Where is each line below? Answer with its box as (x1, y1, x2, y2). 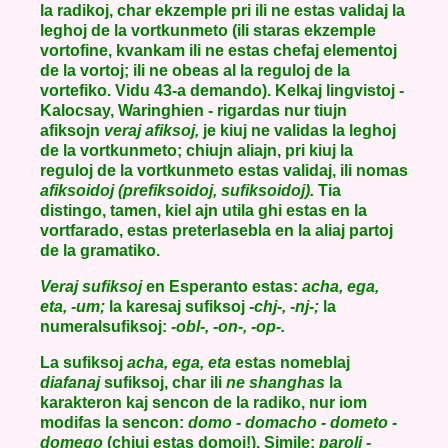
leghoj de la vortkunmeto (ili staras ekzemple (40, 22, 376, 39)
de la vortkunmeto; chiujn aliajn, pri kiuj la (40, 142, 353, 159)
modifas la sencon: (40, 414, 188, 431)
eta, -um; (40, 298, 105, 315)
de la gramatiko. (40, 242, 160, 259)
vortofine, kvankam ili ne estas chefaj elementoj (40, 42, 397, 59)
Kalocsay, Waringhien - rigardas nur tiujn (40, 102, 347, 119)
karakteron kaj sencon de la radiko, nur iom (40, 394, 367, 411)
